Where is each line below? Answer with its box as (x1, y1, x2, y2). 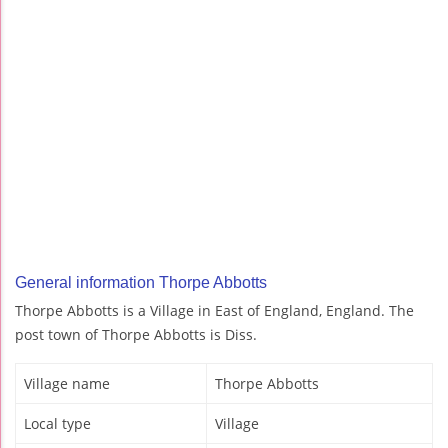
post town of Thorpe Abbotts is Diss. (15, 325, 257, 345)
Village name (24, 374, 110, 394)
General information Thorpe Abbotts (15, 274, 267, 292)
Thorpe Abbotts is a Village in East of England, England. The (15, 301, 414, 321)
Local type (24, 414, 91, 434)
